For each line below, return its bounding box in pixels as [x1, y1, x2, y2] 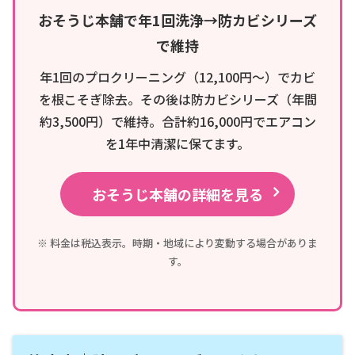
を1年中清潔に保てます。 [105, 134, 250, 154]
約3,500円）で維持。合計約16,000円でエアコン [39, 112, 316, 132]
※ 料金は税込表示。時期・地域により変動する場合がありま [37, 235, 318, 251]
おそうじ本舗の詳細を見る [92, 184, 263, 205]
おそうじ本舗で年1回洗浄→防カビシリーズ [38, 10, 317, 31]
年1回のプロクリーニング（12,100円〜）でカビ [40, 67, 315, 87]
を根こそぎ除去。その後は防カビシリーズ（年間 [38, 90, 317, 109]
